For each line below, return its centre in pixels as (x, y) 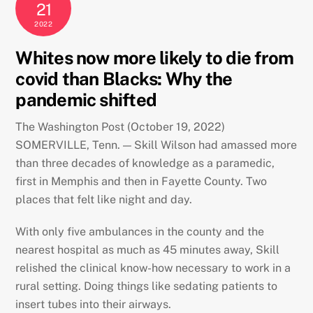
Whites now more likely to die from (155, 58)
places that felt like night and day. (104, 199)
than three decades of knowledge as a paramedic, (145, 163)
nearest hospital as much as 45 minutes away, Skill (148, 250)
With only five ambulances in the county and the (140, 232)
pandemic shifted (86, 100)
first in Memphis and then (81, 181)
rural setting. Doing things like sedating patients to (147, 286)
